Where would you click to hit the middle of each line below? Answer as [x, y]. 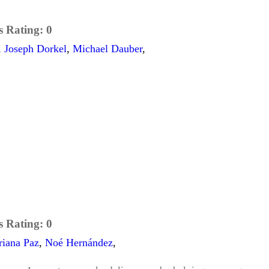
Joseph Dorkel [35, 49]
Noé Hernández [79, 242]
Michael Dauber [107, 49]
